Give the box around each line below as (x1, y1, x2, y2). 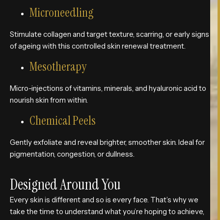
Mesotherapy (29, 58, 86, 75)
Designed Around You (10, 174, 121, 194)
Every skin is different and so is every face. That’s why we (10, 194, 198, 204)
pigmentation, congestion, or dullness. (10, 149, 135, 159)
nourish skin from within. (10, 95, 88, 105)
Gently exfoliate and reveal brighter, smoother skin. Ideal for (10, 137, 205, 147)
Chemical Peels (29, 112, 96, 129)
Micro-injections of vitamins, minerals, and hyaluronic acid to (10, 83, 206, 93)
